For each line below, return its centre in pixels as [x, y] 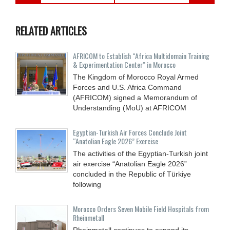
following [87, 184]
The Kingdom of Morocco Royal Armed [136, 77]
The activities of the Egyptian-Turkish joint [140, 153]
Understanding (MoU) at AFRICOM [130, 108]
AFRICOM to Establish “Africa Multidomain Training [141, 55]
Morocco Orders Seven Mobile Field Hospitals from [141, 208]
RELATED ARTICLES [51, 31]
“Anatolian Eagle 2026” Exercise [116, 141]
